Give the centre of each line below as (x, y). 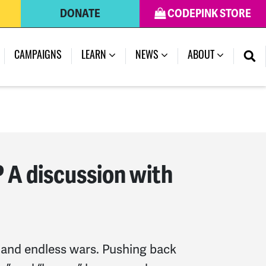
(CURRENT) (136, 56)
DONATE (80, 14)
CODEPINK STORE (208, 14)
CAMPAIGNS (38, 56)
